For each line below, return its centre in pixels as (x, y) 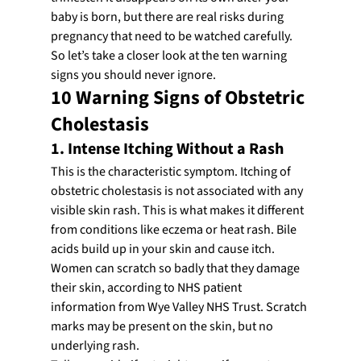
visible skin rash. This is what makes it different (178, 210)
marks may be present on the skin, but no (163, 326)
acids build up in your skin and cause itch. (162, 249)
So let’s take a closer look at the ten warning (170, 55)
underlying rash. (95, 345)
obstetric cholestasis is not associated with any (178, 191)
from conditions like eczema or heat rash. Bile (174, 229)
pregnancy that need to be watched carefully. (171, 36)
